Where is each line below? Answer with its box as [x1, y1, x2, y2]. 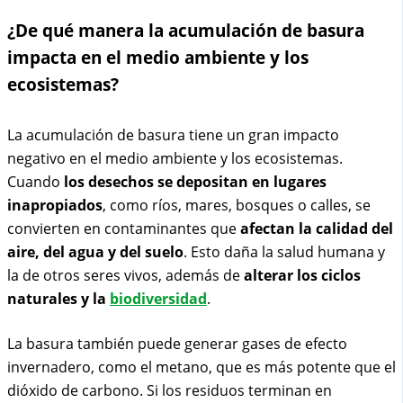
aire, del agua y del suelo [7, 242, 184, 263]
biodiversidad [110, 289, 207, 309]
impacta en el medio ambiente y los [7, 46, 309, 69]
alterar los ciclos [244, 265, 361, 286]
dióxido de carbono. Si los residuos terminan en [7, 381, 332, 401]
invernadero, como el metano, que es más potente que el [7, 357, 396, 378]
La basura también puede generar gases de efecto [7, 334, 347, 354]
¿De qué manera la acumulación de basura [7, 19, 364, 42]
